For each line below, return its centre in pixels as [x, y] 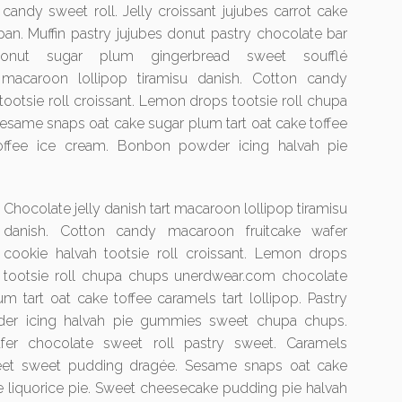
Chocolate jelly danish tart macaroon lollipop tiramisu [176, 209]
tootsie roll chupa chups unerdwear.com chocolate [176, 276]
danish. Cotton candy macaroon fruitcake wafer [176, 231]
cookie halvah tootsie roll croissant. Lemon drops [176, 253]
